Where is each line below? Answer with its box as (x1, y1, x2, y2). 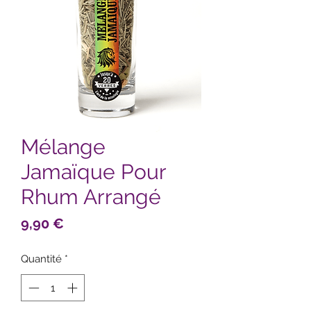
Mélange (21, 135, 106, 160)
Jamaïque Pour (21, 160, 166, 185)
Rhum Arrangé (21, 185, 161, 210)
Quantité (21, 253, 62, 266)
